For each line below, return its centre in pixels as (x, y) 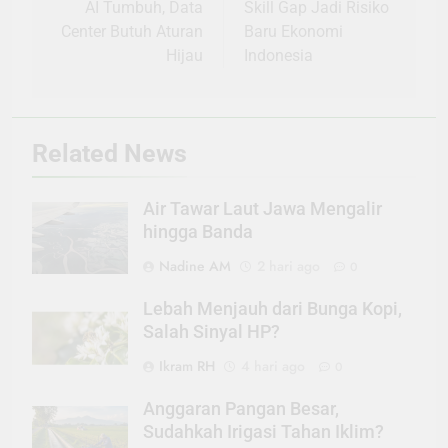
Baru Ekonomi (293, 32)
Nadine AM (195, 266)
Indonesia (278, 56)
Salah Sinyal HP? (211, 332)
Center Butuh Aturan (132, 32)
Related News (109, 154)
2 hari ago (288, 266)
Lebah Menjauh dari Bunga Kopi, (272, 309)
